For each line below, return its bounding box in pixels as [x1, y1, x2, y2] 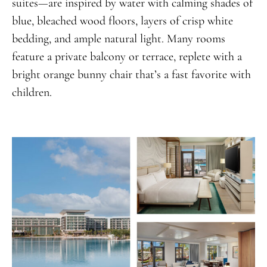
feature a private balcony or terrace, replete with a [11, 49, 242, 64]
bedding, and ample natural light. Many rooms [11, 31, 225, 46]
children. [11, 85, 52, 100]
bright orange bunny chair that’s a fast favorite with [11, 67, 251, 82]
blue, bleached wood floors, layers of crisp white [11, 13, 233, 28]
